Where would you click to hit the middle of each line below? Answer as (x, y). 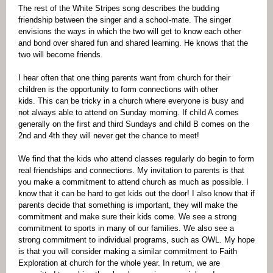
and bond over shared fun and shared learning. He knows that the (133, 43)
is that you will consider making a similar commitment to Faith (128, 251)
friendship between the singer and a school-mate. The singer (125, 20)
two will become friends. (63, 55)
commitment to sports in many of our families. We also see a (126, 228)
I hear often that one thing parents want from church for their (124, 78)
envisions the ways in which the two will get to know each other (130, 31)
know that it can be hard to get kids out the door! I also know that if (136, 193)
